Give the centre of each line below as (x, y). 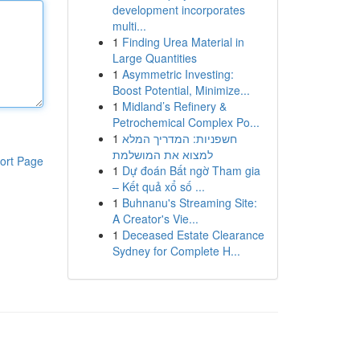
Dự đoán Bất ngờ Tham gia (191, 170)
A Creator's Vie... (155, 219)
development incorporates (178, 10)
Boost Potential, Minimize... (181, 90)
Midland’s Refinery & (174, 106)
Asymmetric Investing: (178, 74)
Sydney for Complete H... (176, 251)
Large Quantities (154, 58)
